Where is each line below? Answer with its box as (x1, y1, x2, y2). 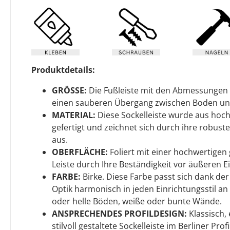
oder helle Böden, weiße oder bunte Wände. (52, 195, 222, 207)
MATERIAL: (52, 109, 95, 121)
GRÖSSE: (52, 84, 87, 96)
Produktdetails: (31, 64, 95, 75)
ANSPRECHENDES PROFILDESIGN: (52, 207, 187, 219)
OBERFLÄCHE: (52, 146, 108, 158)
